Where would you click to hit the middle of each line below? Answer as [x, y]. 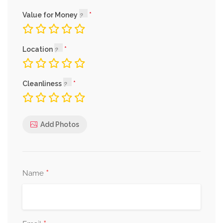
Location [38, 50]
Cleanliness [43, 84]
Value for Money [51, 15]
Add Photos [60, 124]
